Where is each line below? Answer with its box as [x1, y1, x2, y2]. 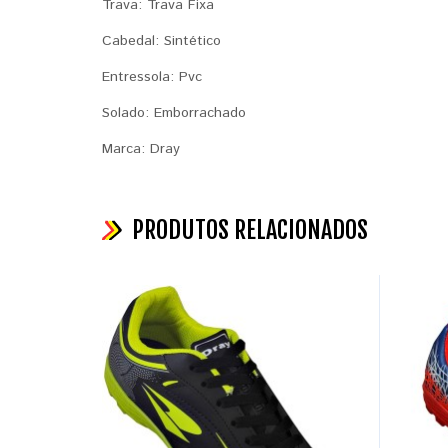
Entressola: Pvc [102, 67, 202, 87]
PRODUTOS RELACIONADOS [132, 215, 368, 245]
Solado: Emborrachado [102, 103, 246, 123]
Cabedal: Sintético [102, 31, 221, 51]
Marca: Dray [102, 139, 180, 159]
